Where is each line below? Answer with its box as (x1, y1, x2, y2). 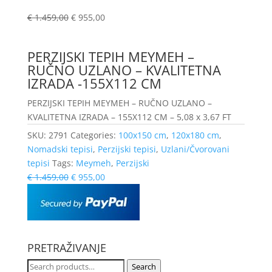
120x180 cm (171, 129, 219, 141)
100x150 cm (118, 129, 166, 141)
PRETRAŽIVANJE (27, 240, 106, 255)
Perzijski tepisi (97, 143, 156, 155)
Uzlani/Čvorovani (160, 143, 229, 155)
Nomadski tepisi (27, 143, 93, 155)
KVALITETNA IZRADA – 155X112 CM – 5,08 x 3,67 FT (27, 110, 231, 123)
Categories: (70, 129, 118, 141)
